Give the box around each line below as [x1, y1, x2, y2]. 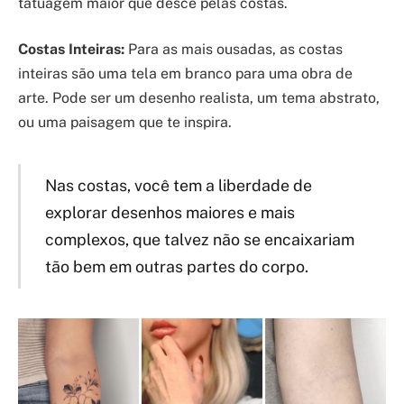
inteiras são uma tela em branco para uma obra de [18, 65, 353, 83]
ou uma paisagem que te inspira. [18, 114, 232, 132]
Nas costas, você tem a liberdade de [44, 175, 312, 195]
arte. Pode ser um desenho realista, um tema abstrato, [18, 89, 380, 107]
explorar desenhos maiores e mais [44, 202, 295, 222]
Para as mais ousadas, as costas [124, 41, 343, 59]
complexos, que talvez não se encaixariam [44, 229, 354, 249]
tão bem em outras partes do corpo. [44, 256, 308, 276]
